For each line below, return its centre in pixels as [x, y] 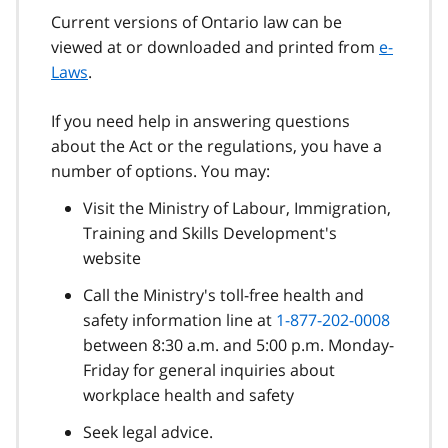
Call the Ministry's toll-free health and [223, 295]
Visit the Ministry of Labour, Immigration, [237, 208]
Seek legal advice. [148, 432]
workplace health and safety [188, 395]
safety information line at [179, 320]
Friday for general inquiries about [209, 370]
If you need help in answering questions [200, 121]
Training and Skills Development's [210, 233]
